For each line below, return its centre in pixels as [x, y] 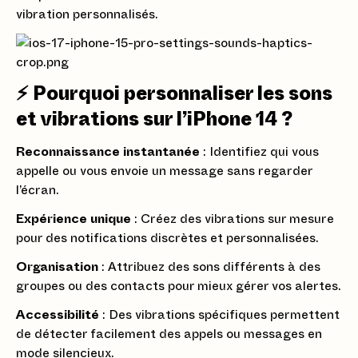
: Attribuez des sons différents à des [209, 267]
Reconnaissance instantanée [108, 152]
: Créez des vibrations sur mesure [233, 219]
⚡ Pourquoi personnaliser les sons [174, 94]
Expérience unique [74, 219]
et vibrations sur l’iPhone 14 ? [154, 120]
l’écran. [38, 190]
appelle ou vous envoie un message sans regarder [164, 171]
